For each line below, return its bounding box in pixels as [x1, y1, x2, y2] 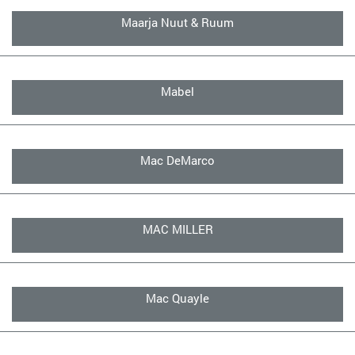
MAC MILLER [142, 221, 213, 237]
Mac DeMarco [140, 152, 215, 168]
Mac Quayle [146, 290, 209, 306]
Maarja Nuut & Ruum [121, 14, 234, 30]
